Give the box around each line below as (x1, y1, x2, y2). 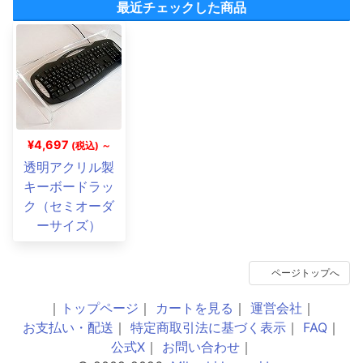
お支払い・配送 (23, 318, 113, 335)
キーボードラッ (23, 177, 115, 194)
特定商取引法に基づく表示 (130, 318, 286, 335)
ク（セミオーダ (23, 197, 115, 214)
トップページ (61, 299, 139, 316)
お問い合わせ (161, 338, 240, 355)
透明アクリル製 (23, 158, 115, 175)
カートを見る (156, 299, 233, 316)
